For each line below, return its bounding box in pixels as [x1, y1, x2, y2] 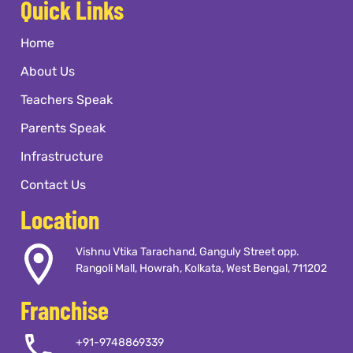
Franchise [20, 294, 109, 325]
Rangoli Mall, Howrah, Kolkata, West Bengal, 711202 [75, 262, 327, 276]
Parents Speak [20, 121, 106, 136]
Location [20, 204, 99, 235]
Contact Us [20, 177, 86, 193]
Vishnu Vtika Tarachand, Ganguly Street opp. [75, 245, 299, 259]
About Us [20, 64, 75, 80]
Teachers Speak [20, 92, 113, 108]
